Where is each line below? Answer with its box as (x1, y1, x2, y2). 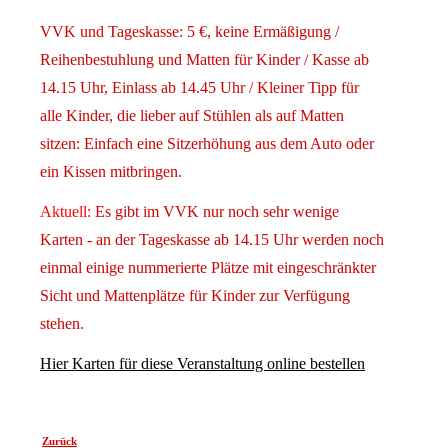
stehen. (40, 315, 84, 333)
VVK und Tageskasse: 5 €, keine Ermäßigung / (40, 23, 339, 41)
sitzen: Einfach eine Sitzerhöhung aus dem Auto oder (40, 135, 374, 153)
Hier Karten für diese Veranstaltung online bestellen (40, 355, 365, 373)
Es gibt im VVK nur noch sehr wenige (91, 203, 339, 221)
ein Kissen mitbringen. (40, 163, 182, 181)
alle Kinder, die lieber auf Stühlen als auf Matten (40, 107, 344, 125)
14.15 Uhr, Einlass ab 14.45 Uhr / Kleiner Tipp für (40, 79, 359, 97)
